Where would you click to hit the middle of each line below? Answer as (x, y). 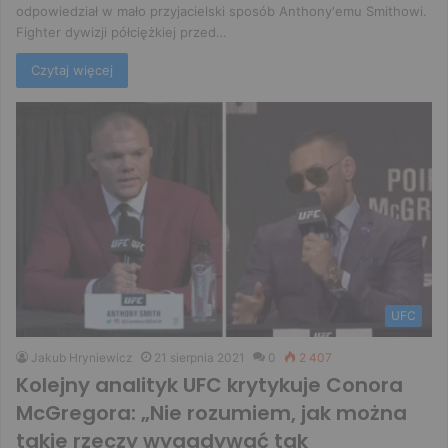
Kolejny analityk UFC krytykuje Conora (209, 385)
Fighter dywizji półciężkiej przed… (121, 32)
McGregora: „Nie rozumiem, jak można (211, 413)
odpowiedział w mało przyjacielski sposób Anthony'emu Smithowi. (221, 11)
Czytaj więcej (72, 70)
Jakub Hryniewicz (82, 358)
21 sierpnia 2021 (199, 358)
